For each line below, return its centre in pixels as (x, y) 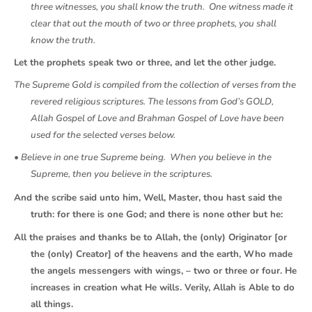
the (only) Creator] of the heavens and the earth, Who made (162, 255)
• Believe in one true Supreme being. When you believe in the (143, 157)
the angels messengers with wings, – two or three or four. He (164, 271)
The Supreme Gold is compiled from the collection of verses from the (155, 85)
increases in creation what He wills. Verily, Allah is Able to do (163, 288)
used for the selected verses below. (105, 135)
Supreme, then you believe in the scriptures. (122, 174)
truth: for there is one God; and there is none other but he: (157, 214)
